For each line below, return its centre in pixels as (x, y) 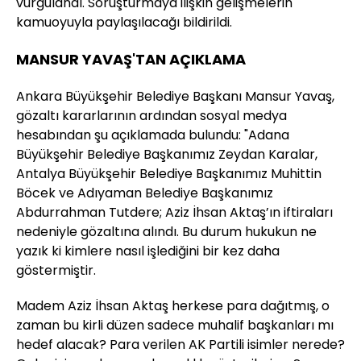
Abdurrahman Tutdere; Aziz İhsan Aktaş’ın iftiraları (174, 213)
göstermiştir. (56, 271)
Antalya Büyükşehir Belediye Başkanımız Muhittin (169, 174)
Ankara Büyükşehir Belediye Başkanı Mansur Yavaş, (175, 97)
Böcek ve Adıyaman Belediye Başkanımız (145, 193)
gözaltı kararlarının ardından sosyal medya (151, 116)
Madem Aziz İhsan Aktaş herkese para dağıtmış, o (173, 306)
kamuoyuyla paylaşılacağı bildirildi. (124, 23)
